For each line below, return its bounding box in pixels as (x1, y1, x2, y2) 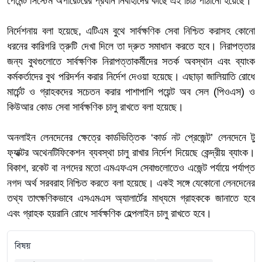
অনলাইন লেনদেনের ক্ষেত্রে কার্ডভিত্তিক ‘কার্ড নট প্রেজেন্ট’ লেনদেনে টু (7, 132, 255, 144)
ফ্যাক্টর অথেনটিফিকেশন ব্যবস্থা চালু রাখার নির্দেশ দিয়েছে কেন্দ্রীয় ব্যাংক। (7, 147, 255, 159)
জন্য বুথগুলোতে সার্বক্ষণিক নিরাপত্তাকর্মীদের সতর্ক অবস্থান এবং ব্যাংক (7, 56, 255, 68)
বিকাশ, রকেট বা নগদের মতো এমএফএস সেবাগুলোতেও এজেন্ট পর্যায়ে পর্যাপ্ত (7, 162, 255, 174)
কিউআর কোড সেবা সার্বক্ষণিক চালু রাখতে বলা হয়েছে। (7, 101, 184, 113)
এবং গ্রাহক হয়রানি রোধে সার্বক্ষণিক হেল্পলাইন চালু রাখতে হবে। (7, 208, 212, 220)
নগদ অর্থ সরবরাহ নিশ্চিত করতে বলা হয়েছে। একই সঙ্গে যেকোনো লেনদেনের (7, 177, 255, 189)
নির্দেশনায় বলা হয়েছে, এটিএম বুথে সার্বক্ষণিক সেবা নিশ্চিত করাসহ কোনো (7, 25, 255, 37)
